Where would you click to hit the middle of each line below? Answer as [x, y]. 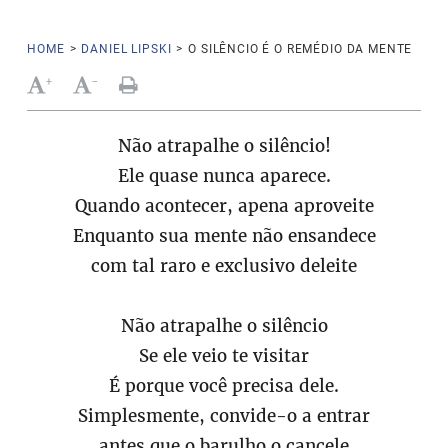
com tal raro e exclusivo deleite [224, 266]
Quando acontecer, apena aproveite [224, 206]
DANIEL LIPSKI [126, 49]
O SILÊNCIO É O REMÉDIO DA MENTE [300, 49]
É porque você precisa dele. [224, 386]
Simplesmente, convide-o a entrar [224, 416]
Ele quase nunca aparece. [224, 176]
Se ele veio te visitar [224, 356]
